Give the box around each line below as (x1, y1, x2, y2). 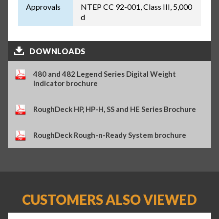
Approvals (25, 2, 61, 12)
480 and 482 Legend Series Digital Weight (33, 69, 176, 78)
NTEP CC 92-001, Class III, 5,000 (80, 2, 192, 12)
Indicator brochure (33, 78, 98, 88)
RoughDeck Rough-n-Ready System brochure (33, 131, 187, 140)
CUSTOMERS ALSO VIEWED (22, 192, 197, 208)
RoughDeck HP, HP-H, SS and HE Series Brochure (33, 104, 197, 113)
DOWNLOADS (29, 46, 86, 56)
